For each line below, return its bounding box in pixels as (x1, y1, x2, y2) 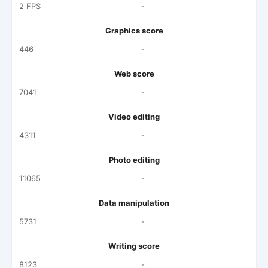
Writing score (108, 241, 160, 251)
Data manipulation (99, 198, 169, 208)
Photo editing (108, 155, 160, 165)
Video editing (108, 112, 160, 121)
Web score (114, 69, 154, 78)
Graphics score (105, 26, 163, 35)
